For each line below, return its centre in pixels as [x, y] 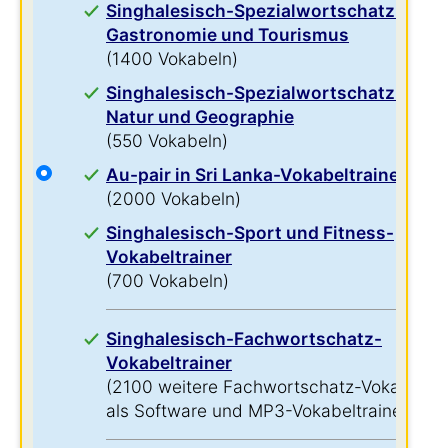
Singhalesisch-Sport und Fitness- [250, 232]
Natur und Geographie [200, 116]
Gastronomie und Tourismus [227, 34]
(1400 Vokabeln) [172, 58]
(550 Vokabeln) [167, 140]
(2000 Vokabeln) [173, 198]
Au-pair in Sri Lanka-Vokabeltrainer [256, 174]
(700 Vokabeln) [167, 280]
